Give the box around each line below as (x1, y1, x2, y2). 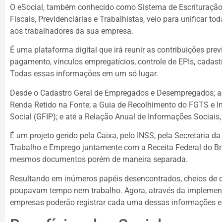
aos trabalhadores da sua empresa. (10, 26, 133, 36)
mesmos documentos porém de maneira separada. (10, 155, 188, 165)
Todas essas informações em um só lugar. (10, 69, 158, 79)
